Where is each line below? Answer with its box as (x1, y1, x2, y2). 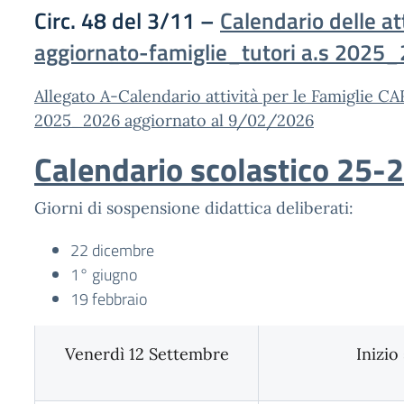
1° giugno (70, 262, 137, 287)
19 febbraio (70, 287, 147, 311)
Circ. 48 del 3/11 (34, 4, 195, 38)
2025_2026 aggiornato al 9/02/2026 (34, 110, 314, 131)
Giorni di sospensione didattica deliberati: (34, 197, 353, 218)
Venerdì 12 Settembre (64, 344, 229, 364)
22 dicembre (70, 238, 154, 262)
